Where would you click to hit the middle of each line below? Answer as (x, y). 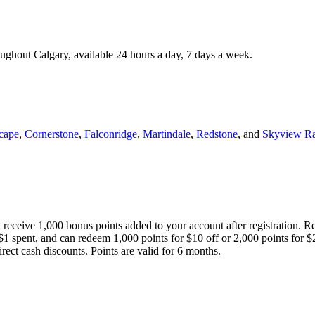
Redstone (217, 134)
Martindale (167, 134)
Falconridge (111, 134)
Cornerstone (52, 134)
